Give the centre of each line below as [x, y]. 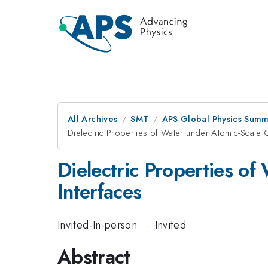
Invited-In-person [98, 225]
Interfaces [100, 192]
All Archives [93, 119]
